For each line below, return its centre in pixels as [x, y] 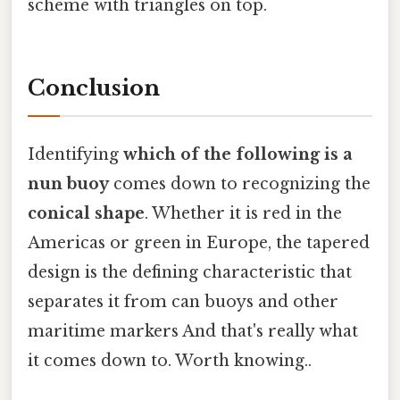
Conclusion [94, 87]
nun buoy [68, 184]
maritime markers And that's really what [193, 332]
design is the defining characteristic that [190, 273]
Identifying [75, 155]
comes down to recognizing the [240, 184]
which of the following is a [238, 155]
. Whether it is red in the [243, 214]
